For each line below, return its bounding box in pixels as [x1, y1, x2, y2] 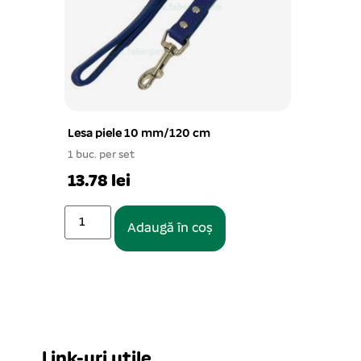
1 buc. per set [68, 149, 135, 161]
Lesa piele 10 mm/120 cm [68, 127, 210, 140]
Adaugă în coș [127, 222, 214, 235]
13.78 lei [68, 172, 131, 191]
